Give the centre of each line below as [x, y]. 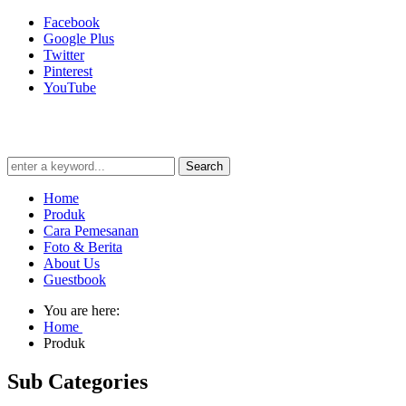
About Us [72, 263]
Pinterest [68, 71]
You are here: [85, 310]
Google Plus [79, 39]
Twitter [64, 55]
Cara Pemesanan [91, 230]
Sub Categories [77, 381]
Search [204, 166]
